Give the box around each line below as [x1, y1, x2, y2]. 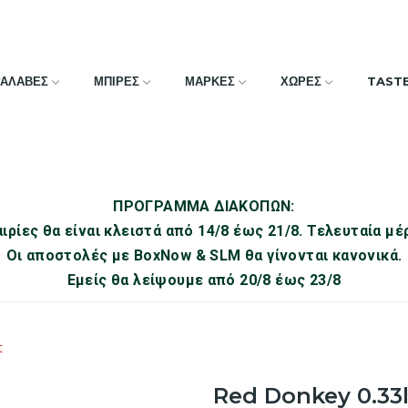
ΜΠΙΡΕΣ [94, 73, 140, 88]
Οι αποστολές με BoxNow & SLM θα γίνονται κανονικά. [5, 247, 403, 265]
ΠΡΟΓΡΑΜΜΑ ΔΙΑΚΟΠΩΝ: [113, 198, 295, 216]
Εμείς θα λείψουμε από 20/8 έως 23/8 [66, 271, 342, 290]
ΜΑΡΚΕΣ [185, 73, 236, 88]
